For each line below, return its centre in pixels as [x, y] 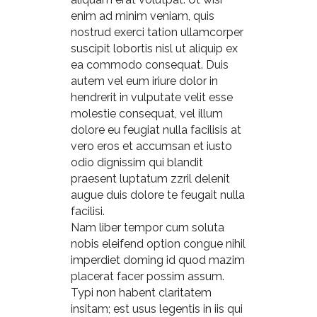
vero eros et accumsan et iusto [151, 146]
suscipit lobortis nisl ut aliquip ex [154, 48]
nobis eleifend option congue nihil [158, 244]
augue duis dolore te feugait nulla [158, 195]
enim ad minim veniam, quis [143, 16]
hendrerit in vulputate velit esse [152, 97]
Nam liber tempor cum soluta [148, 227]
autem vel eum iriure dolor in [144, 81]
